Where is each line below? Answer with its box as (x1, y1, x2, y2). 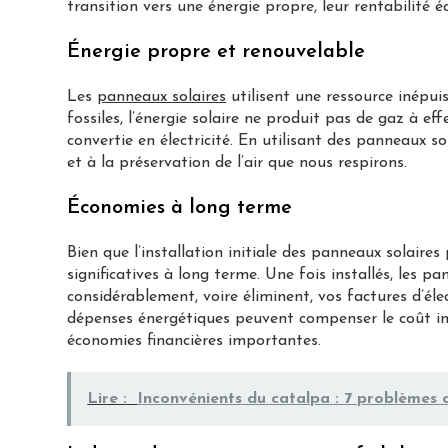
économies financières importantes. (67, 332, 322, 349)
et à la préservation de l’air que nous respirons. (67, 154, 408, 171)
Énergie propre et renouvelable (67, 41, 366, 62)
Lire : (87, 390, 128, 407)
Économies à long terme (67, 197, 293, 218)
